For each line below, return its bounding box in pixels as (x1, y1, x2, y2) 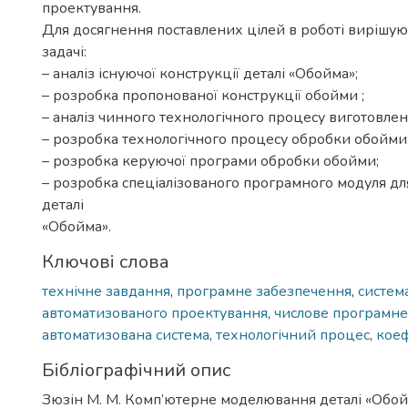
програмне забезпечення (177, 281, 352, 301)
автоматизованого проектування (42, 303, 268, 323)
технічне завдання (42, 281, 170, 301)
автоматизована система (42, 325, 209, 345)
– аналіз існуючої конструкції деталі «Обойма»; (42, 64, 358, 84)
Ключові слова (42, 250, 169, 274)
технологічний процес (216, 325, 370, 345)
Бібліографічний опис (42, 358, 230, 382)
